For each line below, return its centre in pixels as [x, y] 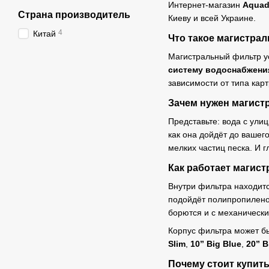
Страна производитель [74, 15]
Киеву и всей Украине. [212, 18]
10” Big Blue [216, 243]
